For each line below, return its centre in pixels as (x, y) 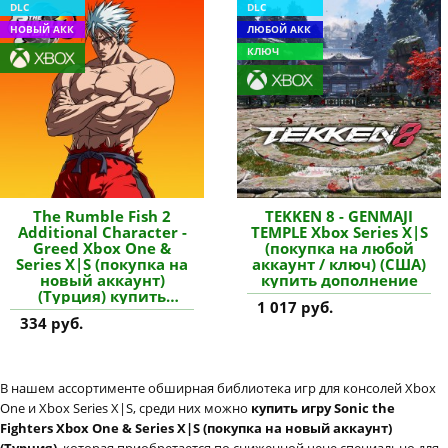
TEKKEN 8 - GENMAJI (339, 216)
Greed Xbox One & (102, 248)
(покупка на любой (339, 248)
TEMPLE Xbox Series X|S (339, 232)
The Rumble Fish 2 (102, 216)
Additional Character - (102, 232)
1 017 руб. (295, 307)
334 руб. (51, 323)
